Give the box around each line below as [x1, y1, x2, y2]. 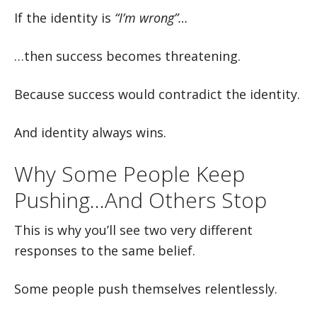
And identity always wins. [14, 124, 166, 141]
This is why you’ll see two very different [14, 221, 253, 238]
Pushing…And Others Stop [14, 185, 267, 214]
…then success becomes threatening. [14, 47, 241, 64]
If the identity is [14, 9, 115, 26]
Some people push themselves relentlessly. [14, 280, 277, 297]
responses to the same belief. [14, 242, 195, 259]
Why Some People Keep [14, 159, 245, 188]
